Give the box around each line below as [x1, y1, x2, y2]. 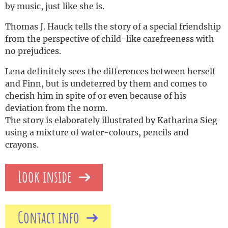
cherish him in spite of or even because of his [5, 90, 186, 101]
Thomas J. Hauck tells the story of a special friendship [5, 21, 221, 32]
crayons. [5, 139, 39, 150]
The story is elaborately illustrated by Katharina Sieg [5, 115, 217, 125]
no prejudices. [5, 45, 61, 56]
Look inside [18, 169, 72, 186]
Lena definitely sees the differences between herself [5, 66, 215, 76]
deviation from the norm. [5, 102, 107, 113]
